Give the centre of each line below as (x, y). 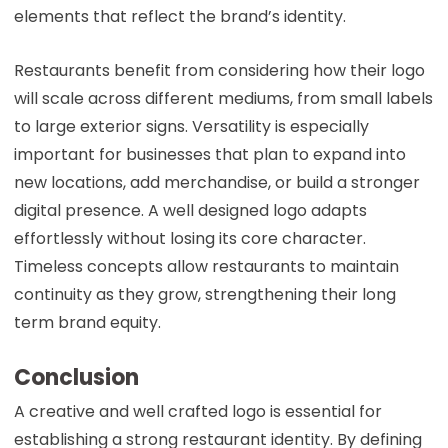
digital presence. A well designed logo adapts (190, 210)
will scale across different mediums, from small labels (223, 98)
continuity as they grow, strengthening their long (204, 294)
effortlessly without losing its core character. (189, 238)
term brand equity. (87, 322)
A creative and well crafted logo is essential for (197, 411)
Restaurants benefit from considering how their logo (219, 70)
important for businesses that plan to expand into (209, 154)
